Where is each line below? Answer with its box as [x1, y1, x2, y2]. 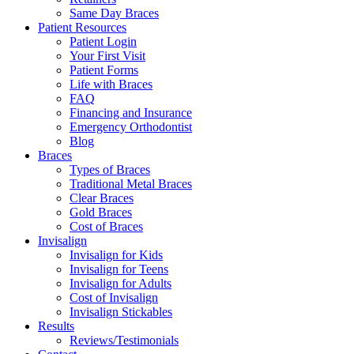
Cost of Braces [70, 220, 143, 233]
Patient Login [70, 35, 137, 48]
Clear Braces [70, 191, 134, 205]
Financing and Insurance [70, 106, 192, 119]
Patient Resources [38, 21, 126, 34]
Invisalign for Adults [70, 277, 171, 290]
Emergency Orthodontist [70, 120, 192, 134]
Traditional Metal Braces [70, 177, 192, 190]
